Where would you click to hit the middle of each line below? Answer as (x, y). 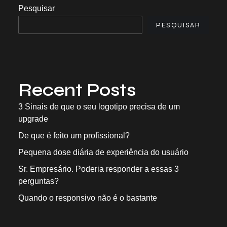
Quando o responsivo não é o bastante (88, 198)
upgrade (33, 119)
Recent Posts (77, 90)
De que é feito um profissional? (74, 136)
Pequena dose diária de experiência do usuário (103, 152)
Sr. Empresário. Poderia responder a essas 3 (99, 169)
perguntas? (39, 181)
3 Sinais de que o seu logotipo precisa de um (99, 107)
